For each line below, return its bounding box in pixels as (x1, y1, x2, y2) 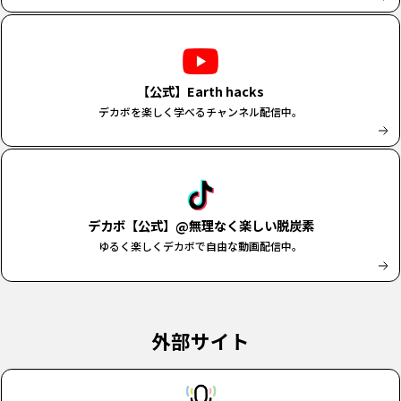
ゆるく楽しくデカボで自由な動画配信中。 (98, 237, 303, 253)
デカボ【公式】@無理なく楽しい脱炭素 (87, 215, 314, 235)
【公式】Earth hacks (137, 81, 264, 100)
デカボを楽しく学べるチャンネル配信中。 (98, 103, 303, 119)
